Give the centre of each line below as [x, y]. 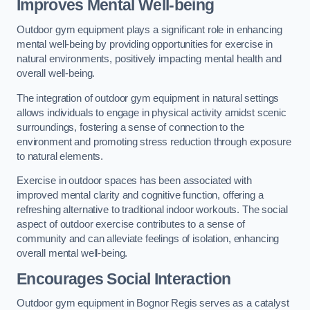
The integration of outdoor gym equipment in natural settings [148, 98]
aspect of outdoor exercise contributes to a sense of [131, 225]
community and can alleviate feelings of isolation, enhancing [148, 239]
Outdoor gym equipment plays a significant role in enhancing [149, 30]
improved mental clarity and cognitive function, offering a [140, 195]
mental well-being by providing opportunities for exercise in [145, 45]
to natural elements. [60, 156]
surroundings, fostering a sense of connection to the [130, 127]
